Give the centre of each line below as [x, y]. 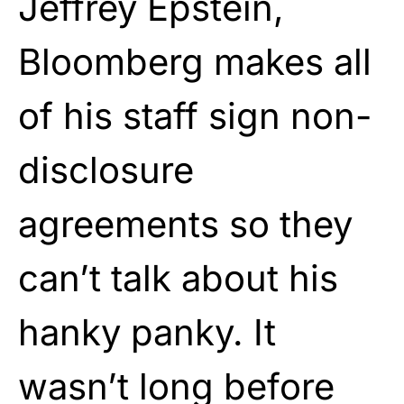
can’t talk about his [178, 278]
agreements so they [185, 224]
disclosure [106, 170]
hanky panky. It [147, 332]
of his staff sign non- [195, 115]
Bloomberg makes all [195, 61]
